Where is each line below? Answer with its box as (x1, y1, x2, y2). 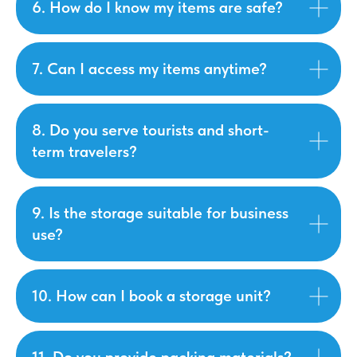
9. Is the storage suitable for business (32, 203, 288, 222)
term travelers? (32, 142, 137, 161)
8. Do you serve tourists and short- (32, 120, 269, 139)
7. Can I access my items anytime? (32, 59, 267, 78)
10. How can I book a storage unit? (32, 286, 271, 305)
